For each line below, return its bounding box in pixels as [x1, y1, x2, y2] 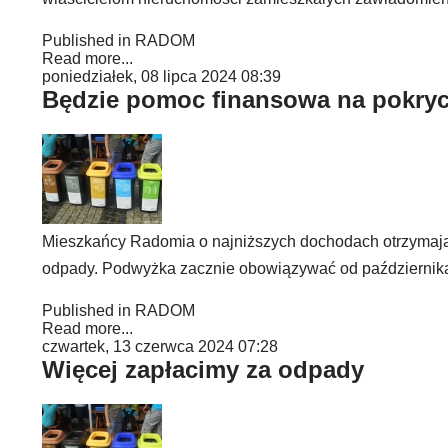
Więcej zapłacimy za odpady [42, 356, 364, 383]
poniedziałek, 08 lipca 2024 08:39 [42, 68, 281, 85]
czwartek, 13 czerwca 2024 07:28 [42, 338, 278, 355]
